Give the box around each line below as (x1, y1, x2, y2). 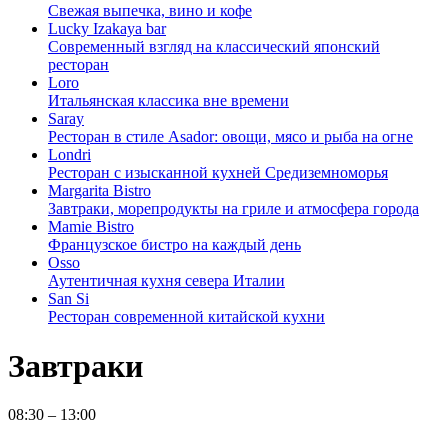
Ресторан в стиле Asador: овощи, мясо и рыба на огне (48, 128, 413, 146)
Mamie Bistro (48, 218, 134, 236)
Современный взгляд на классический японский (48, 38, 380, 56)
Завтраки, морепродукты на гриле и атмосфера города (48, 200, 419, 218)
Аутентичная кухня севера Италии (48, 272, 285, 290)
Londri (48, 146, 91, 164)
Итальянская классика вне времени (48, 92, 289, 110)
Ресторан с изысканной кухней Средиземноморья (48, 164, 388, 182)
